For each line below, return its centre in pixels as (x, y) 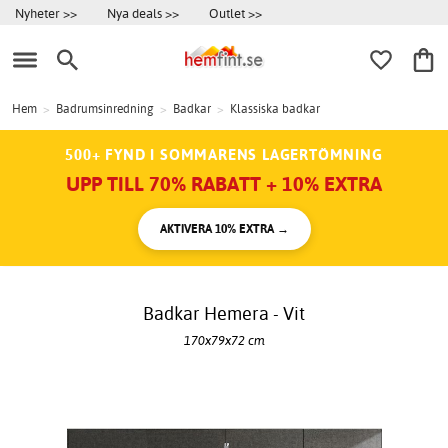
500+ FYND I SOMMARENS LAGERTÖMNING (224, 155)
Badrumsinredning (105, 109)
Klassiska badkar (275, 109)
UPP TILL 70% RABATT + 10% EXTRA (224, 184)
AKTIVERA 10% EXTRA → (224, 229)
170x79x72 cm (224, 339)
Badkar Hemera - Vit (224, 314)
